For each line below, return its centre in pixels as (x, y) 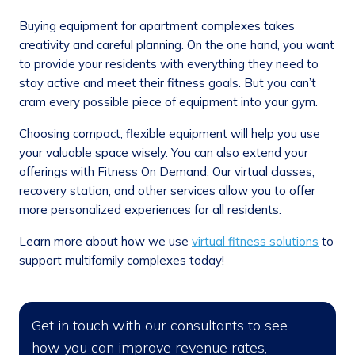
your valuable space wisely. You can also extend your (164, 153)
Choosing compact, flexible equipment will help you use (170, 134)
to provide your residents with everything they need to (169, 64)
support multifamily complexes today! (122, 261)
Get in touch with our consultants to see (160, 326)
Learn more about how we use (105, 242)
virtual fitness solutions (255, 242)
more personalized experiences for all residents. (150, 210)
